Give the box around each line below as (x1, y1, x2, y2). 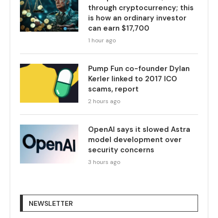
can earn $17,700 (88, 23, 149, 34)
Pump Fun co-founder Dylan (88, 64, 190, 74)
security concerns (88, 145, 154, 155)
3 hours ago (88, 158, 120, 166)
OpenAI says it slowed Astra (88, 125, 190, 135)
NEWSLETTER (29, 199, 73, 208)
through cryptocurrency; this (88, 3, 194, 13)
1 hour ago (88, 36, 116, 45)
